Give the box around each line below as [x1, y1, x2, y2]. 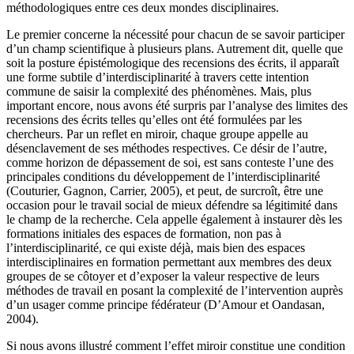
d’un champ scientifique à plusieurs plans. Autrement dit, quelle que [6, 42, 343, 56]
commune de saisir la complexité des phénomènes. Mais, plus [6, 85, 311, 99]
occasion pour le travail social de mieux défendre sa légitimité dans [6, 198, 337, 213]
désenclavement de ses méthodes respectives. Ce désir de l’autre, [6, 141, 327, 156]
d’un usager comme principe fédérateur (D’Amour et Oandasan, [6, 298, 325, 312]
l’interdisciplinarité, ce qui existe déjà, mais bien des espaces [6, 241, 305, 255]
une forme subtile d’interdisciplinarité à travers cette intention [6, 70, 309, 85]
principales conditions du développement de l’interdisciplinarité [6, 170, 320, 184]
